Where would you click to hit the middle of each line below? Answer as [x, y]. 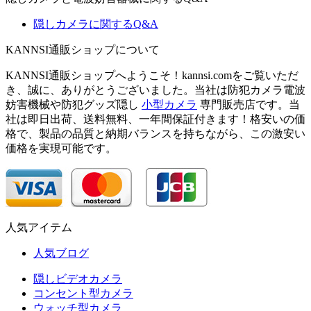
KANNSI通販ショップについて [83, 49]
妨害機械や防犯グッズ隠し [74, 104]
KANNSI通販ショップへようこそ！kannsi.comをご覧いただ [152, 75]
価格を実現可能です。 [61, 148]
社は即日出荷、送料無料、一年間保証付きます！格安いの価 [155, 119]
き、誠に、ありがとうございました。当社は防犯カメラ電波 [155, 90]
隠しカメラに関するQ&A [96, 24]
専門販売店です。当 [249, 104]
